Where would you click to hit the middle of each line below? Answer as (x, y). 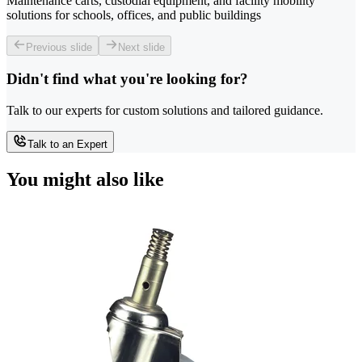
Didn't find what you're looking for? (127, 79)
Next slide (141, 47)
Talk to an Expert (67, 145)
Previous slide (59, 47)
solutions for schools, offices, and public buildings (134, 15)
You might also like (85, 179)
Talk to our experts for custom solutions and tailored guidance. (165, 111)
